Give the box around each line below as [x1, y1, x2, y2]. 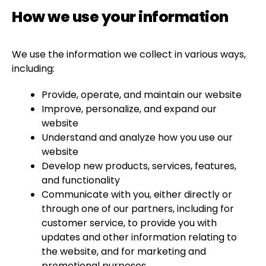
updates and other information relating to [42, 230, 237, 244]
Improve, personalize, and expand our [42, 102, 217, 116]
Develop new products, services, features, [42, 159, 236, 173]
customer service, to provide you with [42, 216, 217, 230]
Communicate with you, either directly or [42, 188, 232, 201]
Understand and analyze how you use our [42, 131, 233, 144]
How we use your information [12, 7, 229, 27]
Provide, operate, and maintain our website [42, 88, 242, 102]
